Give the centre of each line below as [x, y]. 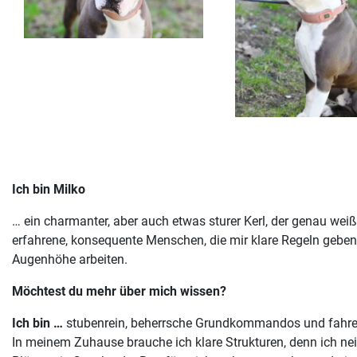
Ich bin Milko [49, 189]
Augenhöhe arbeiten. [70, 259]
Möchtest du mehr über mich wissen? [119, 291]
